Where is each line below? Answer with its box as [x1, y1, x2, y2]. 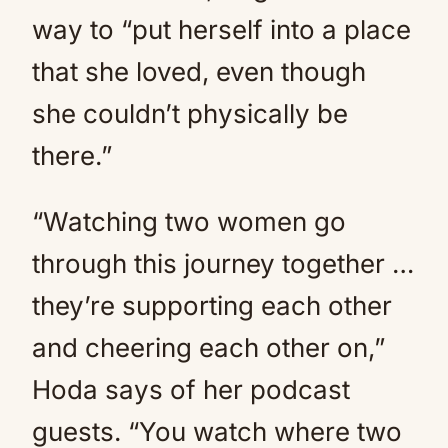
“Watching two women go [32, 206, 346, 238]
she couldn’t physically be [32, 98, 348, 130]
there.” [32, 140, 112, 172]
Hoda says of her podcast [32, 374, 350, 406]
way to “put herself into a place [32, 14, 411, 46]
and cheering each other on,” [32, 332, 385, 364]
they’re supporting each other [32, 290, 392, 322]
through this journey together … [32, 248, 414, 280]
